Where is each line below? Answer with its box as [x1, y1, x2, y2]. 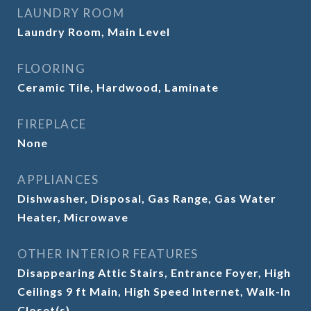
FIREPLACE [17, 117, 87, 131]
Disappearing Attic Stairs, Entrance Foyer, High [17, 266, 291, 279]
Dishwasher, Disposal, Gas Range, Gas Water [17, 192, 276, 205]
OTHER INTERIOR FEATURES [17, 246, 199, 261]
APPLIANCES [17, 172, 99, 187]
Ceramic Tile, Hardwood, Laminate [17, 81, 219, 94]
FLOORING [17, 61, 85, 76]
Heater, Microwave [17, 210, 128, 224]
